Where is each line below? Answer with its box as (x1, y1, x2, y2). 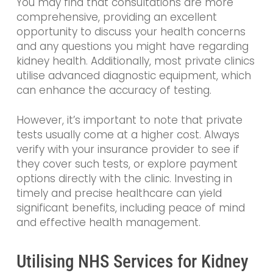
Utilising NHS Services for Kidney (16, 250, 249, 272)
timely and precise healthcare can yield (16, 186, 222, 201)
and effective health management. (16, 215, 200, 230)
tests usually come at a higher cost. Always (16, 127, 239, 143)
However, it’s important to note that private (16, 113, 243, 128)
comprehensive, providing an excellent (16, 9, 217, 24)
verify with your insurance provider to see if (16, 142, 239, 157)
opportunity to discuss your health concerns (16, 24, 246, 39)
